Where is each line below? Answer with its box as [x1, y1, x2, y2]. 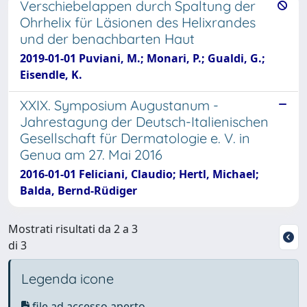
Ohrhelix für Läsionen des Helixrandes [20, 13, 256, 31]
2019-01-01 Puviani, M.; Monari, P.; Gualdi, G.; [20, 50, 265, 66]
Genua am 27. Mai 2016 [20, 145, 162, 163]
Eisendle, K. [20, 66, 82, 82]
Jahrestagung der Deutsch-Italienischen [20, 112, 269, 130]
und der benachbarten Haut [20, 29, 195, 47]
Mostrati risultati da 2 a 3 [8, 221, 138, 236]
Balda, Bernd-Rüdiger [20, 182, 137, 198]
